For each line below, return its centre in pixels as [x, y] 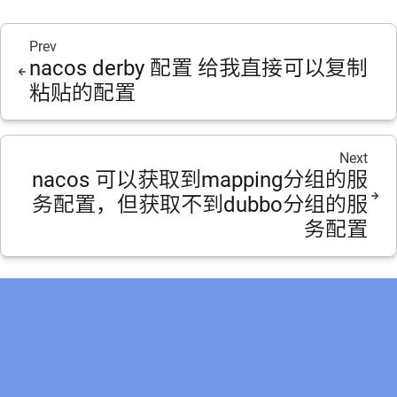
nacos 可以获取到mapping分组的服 [200, 180]
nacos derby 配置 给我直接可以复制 [198, 68]
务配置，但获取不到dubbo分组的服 [200, 205]
